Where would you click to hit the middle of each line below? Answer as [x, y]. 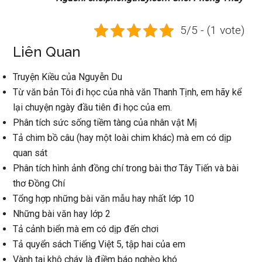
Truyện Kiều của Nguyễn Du [68, 77]
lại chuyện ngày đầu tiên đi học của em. [93, 107]
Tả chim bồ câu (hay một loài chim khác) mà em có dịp [123, 138]
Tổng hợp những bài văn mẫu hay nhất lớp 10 [104, 199]
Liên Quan [47, 52]
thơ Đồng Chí [39, 183]
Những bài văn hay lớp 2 [62, 214]
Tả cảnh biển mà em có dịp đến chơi [86, 229]
